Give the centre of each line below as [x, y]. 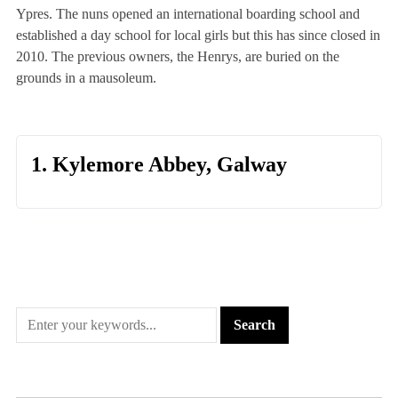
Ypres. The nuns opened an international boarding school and [187, 14]
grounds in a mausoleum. [86, 78]
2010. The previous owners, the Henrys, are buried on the [177, 57]
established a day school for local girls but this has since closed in [198, 36]
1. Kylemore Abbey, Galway [159, 165]
